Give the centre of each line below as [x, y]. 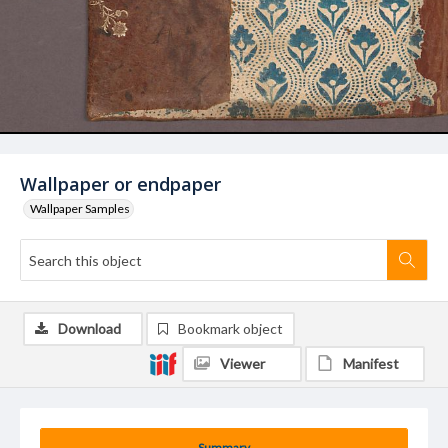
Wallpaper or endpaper [120, 184]
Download [89, 328]
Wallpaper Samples [80, 208]
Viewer [242, 363]
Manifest [371, 363]
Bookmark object [230, 328]
